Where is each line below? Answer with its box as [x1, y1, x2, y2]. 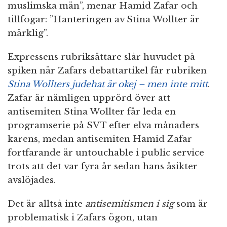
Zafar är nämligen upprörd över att [8, 93, 170, 104]
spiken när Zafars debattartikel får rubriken [8, 65, 207, 77]
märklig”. [8, 28, 48, 39]
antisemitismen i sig [85, 199, 174, 210]
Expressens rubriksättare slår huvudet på [8, 52, 195, 63]
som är [174, 199, 208, 210]
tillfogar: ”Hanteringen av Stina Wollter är [8, 14, 200, 25]
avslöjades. [8, 175, 56, 186]
